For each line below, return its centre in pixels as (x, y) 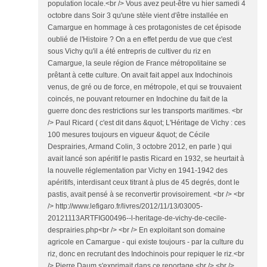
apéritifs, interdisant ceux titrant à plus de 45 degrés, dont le (144, 183)
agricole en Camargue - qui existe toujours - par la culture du (146, 242)
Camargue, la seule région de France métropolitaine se (137, 63)
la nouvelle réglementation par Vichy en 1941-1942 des (138, 171)
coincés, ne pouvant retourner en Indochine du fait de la (138, 99)
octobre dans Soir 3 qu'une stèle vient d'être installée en (138, 16)
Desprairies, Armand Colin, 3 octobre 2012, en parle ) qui (140, 147)
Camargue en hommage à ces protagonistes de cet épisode (145, 28)
